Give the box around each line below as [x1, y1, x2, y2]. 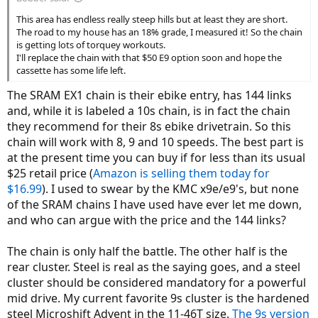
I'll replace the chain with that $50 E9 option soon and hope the [16, 51, 282, 65]
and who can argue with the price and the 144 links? [7, 212, 286, 229]
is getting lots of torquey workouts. [16, 38, 165, 52]
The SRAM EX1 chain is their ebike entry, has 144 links [7, 87, 292, 104]
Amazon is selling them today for [93, 165, 270, 182]
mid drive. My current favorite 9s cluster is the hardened [7, 290, 309, 307]
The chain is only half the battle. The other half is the [7, 243, 287, 260]
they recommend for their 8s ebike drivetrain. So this [7, 119, 291, 135]
